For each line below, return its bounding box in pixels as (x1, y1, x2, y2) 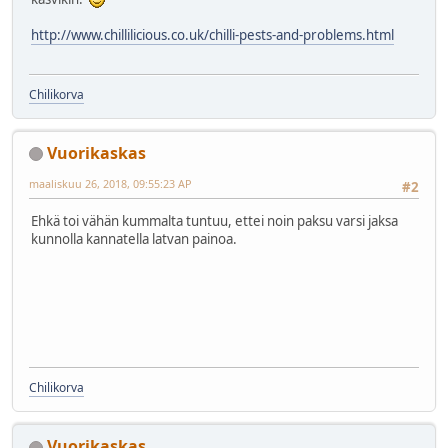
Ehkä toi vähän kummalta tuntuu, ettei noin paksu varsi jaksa (31, 212, 398, 231)
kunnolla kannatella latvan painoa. (31, 230, 237, 249)
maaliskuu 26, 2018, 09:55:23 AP (29, 175, 192, 191)
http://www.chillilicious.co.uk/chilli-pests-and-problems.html (31, 26, 394, 45)
